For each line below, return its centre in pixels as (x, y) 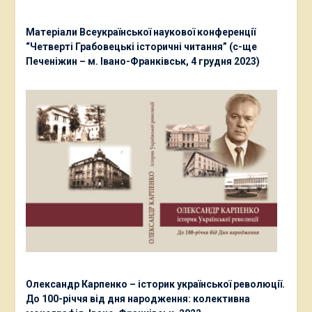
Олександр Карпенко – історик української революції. (155, 284)
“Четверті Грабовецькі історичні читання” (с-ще (141, 47)
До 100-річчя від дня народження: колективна (138, 298)
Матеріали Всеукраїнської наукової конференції (140, 32)
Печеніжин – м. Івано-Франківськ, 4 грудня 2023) (142, 62)
